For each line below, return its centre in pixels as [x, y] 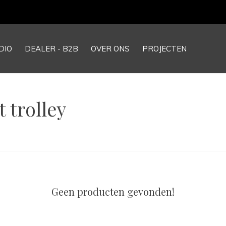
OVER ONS [110, 49]
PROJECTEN [164, 49]
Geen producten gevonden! [113, 191]
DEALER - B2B [51, 49]
